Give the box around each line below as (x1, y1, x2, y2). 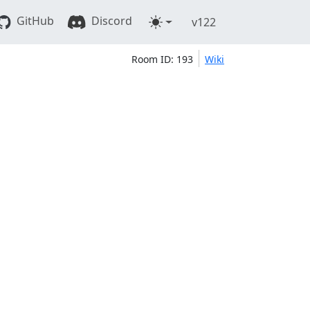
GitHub (13, 13, 54, 29)
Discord (89, 13, 133, 29)
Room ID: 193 (131, 52, 193, 66)
